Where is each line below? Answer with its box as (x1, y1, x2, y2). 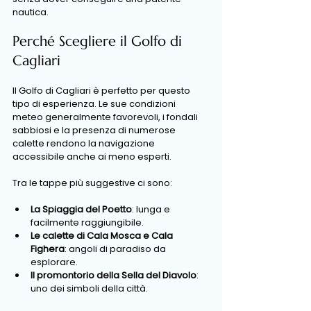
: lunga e (132, 203, 172, 216)
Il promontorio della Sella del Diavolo (31, 269, 196, 282)
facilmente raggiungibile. (31, 216, 144, 229)
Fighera (31, 242, 65, 255)
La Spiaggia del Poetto (31, 203, 132, 216)
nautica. (12, 6, 49, 19)
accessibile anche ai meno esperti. (12, 150, 171, 163)
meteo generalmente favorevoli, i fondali (12, 110, 200, 124)
